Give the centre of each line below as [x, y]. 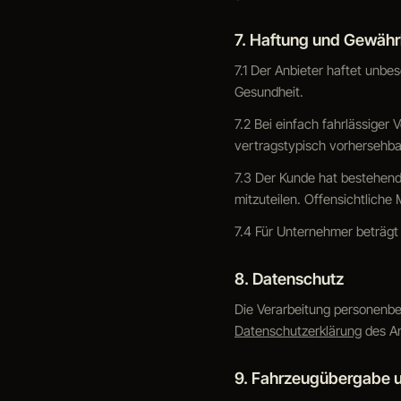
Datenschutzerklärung [298, 331]
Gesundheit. [269, 92]
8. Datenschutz [289, 279]
